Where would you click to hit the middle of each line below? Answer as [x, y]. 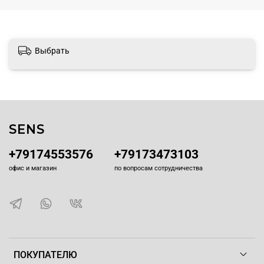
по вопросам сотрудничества [159, 168]
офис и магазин [33, 168]
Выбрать [52, 50]
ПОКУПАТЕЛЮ [45, 255]
